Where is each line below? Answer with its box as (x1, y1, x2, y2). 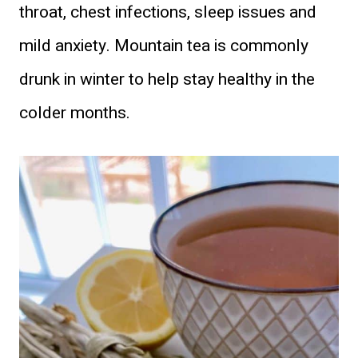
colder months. (19, 100, 130, 125)
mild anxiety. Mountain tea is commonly (19, 33, 308, 58)
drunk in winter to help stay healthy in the (19, 66, 315, 92)
